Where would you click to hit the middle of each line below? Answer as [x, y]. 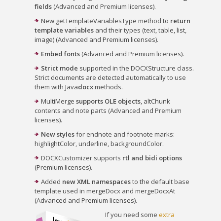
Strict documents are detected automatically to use [110, 77]
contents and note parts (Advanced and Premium [108, 110]
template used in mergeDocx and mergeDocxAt [105, 191]
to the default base [160, 182]
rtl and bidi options [152, 158]
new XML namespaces [96, 182]
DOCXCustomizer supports [82, 158]
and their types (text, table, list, [140, 30]
